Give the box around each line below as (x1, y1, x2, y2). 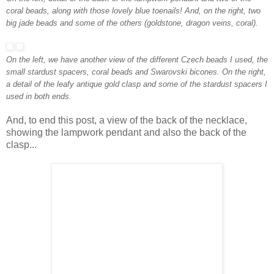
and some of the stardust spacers (143, 80, 262, 89)
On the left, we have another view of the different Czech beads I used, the (6, 55, 268, 65)
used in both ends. (6, 92, 72, 102)
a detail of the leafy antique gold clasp (6, 80, 143, 89)
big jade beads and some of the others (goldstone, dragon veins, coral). (6, 18, 258, 28)
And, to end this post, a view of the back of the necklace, (6, 115, 247, 126)
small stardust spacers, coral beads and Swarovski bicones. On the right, (6, 67, 266, 77)
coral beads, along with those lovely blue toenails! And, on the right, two (6, 6, 261, 16)
